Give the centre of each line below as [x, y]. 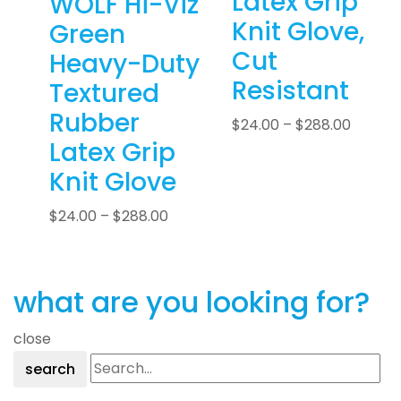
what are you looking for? [192, 303]
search [50, 370]
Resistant [290, 91]
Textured [104, 94]
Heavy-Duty [124, 64]
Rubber [94, 124]
